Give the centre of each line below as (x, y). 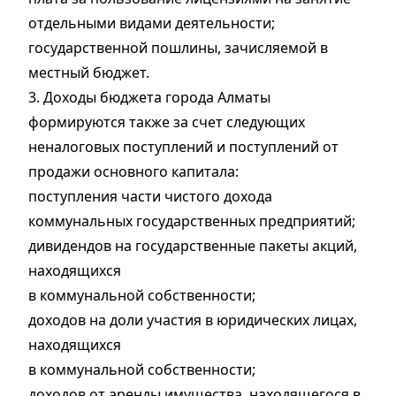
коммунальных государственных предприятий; (192, 221)
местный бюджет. (89, 73)
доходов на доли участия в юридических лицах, (193, 320)
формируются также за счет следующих (167, 122)
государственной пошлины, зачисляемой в (178, 48)
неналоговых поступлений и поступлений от (183, 147)
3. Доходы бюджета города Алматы (149, 98)
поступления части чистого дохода (150, 197)
